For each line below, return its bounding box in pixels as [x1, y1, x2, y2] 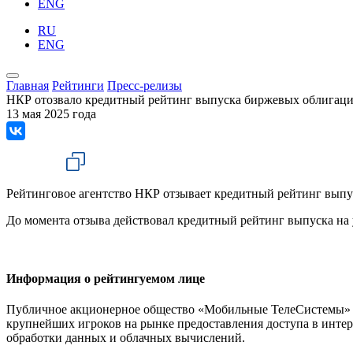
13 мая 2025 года [6, 107, 96, 121]
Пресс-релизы [107, 79, 182, 93]
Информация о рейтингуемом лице [6, 271, 205, 285]
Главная [6, 79, 49, 93]
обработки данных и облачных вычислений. [6, 330, 245, 344]
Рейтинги [52, 79, 104, 93]
